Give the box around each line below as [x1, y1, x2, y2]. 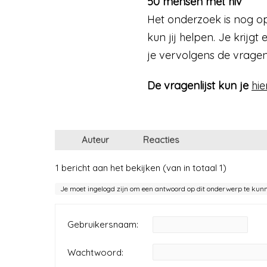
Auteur [82, 133, 109, 145]
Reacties [143, 133, 179, 145]
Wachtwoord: [67, 246, 123, 258]
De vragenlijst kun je [147, 79, 252, 93]
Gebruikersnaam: [67, 218, 138, 230]
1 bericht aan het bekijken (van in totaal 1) [55, 162, 226, 173]
